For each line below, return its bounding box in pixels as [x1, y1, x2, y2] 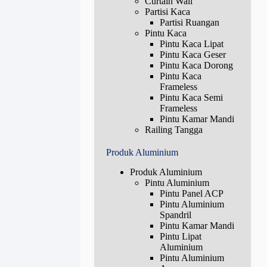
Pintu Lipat [159, 231, 201, 242]
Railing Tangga [144, 125, 203, 135]
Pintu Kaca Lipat [159, 39, 223, 49]
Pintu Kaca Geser [159, 49, 226, 60]
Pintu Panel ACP [159, 188, 223, 199]
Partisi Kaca [144, 7, 190, 17]
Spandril [159, 210, 191, 221]
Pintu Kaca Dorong [159, 60, 233, 71]
